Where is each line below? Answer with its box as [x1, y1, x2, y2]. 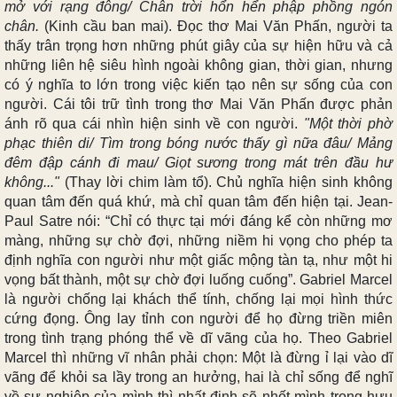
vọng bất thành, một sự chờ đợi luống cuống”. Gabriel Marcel [4, 271, 393, 287]
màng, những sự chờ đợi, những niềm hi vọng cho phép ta [4, 232, 393, 248]
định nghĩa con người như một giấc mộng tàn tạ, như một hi [4, 252, 393, 268]
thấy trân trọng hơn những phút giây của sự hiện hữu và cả [4, 37, 393, 53]
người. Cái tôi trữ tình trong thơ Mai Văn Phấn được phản [4, 96, 393, 112]
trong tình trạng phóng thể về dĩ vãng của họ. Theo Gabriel [4, 330, 393, 346]
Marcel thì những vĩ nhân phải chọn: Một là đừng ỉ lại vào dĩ [4, 349, 393, 365]
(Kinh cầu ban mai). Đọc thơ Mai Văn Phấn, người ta [44, 18, 393, 34]
